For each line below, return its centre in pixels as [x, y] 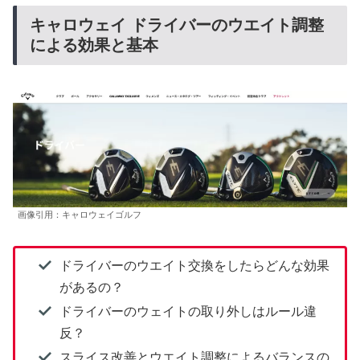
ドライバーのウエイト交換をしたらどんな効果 [194, 265]
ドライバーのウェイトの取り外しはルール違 [188, 311]
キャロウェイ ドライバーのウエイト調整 [177, 25]
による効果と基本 [94, 45]
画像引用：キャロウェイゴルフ [80, 215]
